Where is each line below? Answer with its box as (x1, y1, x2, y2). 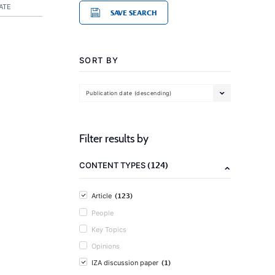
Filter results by (79, 132, 149, 145)
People (91, 209, 114, 217)
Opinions (91, 242, 120, 250)
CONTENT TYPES (79, 160, 147, 170)
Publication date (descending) (86, 89, 172, 96)
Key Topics (91, 225, 126, 234)
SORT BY (79, 55, 119, 65)
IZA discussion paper (91, 258, 158, 267)
